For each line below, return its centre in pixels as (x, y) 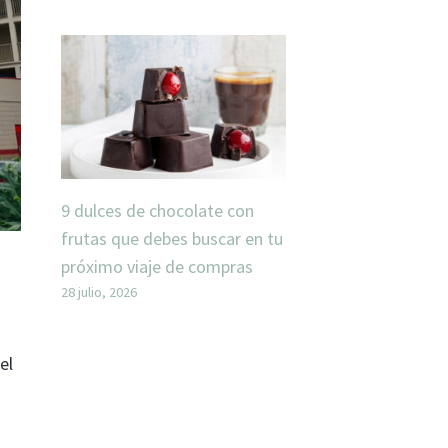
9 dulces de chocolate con (157, 211)
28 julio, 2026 (99, 292)
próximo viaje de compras (157, 267)
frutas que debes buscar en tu (172, 239)
